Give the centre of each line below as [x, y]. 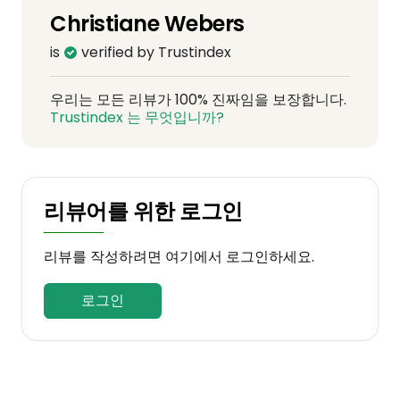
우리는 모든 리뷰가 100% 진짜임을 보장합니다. [198, 100]
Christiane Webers [147, 24]
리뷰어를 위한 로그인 [143, 211]
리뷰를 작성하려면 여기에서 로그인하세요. [179, 257]
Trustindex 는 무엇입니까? [137, 117]
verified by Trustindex [154, 52]
